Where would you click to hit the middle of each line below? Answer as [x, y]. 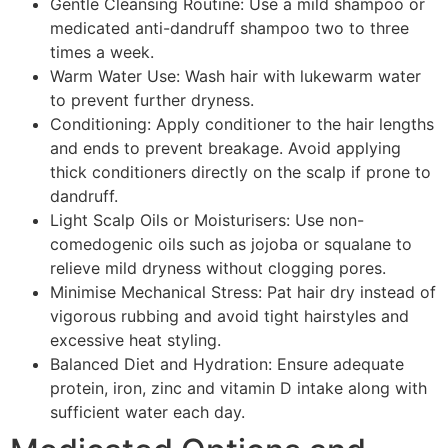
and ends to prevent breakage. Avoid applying [225, 148]
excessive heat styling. [135, 340]
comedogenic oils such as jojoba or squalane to [231, 244]
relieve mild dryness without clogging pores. [218, 268]
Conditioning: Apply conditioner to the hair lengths [242, 124]
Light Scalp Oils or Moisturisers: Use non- [207, 220]
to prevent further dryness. [152, 100]
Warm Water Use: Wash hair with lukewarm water [235, 76]
